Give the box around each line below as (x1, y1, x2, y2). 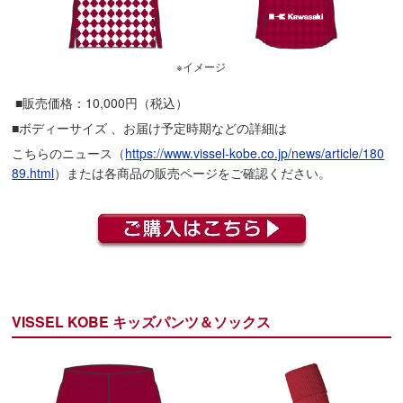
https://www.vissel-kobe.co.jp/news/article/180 (125, 143, 385, 162)
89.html (12, 163, 55, 182)
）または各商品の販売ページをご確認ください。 (54, 163, 332, 182)
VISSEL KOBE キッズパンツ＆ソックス (12, 310, 272, 332)
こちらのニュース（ (12, 143, 126, 162)
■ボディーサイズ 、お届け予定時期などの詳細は (12, 118, 288, 137)
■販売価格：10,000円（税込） (12, 93, 189, 112)
